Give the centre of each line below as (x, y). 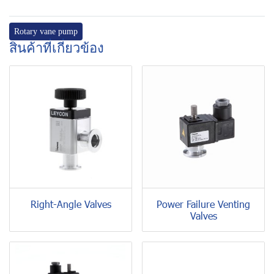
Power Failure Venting (203, 204)
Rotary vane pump (46, 31)
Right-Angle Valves (71, 204)
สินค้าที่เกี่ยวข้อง (57, 48)
